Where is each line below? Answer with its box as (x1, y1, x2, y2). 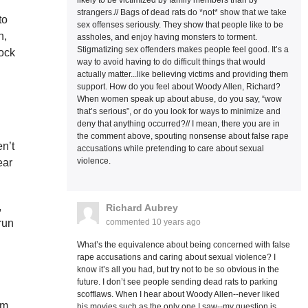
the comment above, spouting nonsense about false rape (76, 131, 289, 141)
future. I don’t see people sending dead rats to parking (76, 277, 278, 287)
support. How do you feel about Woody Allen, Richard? (76, 82, 280, 91)
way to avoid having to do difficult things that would (76, 57, 265, 67)
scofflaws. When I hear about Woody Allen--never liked (76, 289, 280, 299)
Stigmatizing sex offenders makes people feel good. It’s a (76, 45, 289, 54)
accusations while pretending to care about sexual (76, 144, 264, 153)
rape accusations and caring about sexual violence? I (76, 252, 276, 262)
